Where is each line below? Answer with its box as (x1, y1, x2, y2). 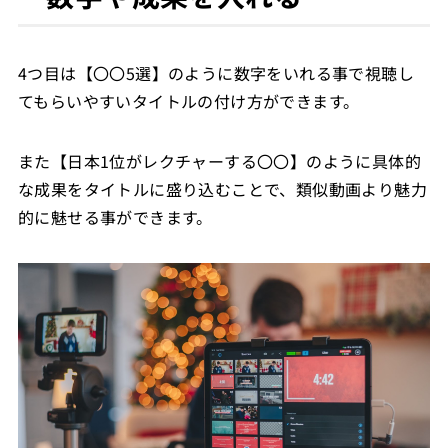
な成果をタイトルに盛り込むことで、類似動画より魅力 (17, 176, 427, 201)
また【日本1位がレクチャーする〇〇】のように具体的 (17, 148, 421, 173)
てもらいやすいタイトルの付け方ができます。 (17, 88, 360, 113)
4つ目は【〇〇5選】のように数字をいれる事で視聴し (17, 60, 414, 85)
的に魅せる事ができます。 (17, 204, 213, 229)
